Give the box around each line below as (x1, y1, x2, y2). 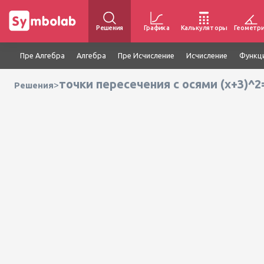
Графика (143, 24, 170, 31)
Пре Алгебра (20, 51, 65, 60)
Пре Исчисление (118, 51, 174, 60)
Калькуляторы (180, 24, 227, 31)
